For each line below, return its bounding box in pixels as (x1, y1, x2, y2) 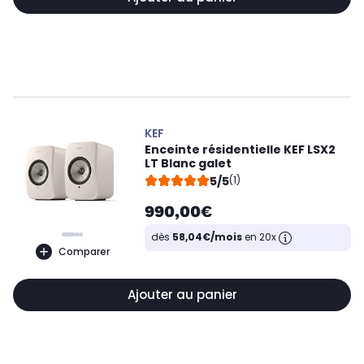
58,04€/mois (172, 230, 242, 244)
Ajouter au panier (127, 286, 237, 303)
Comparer (58, 244, 110, 258)
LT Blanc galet (145, 155, 232, 171)
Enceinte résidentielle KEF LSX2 (145, 141, 336, 158)
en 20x (242, 230, 279, 244)
